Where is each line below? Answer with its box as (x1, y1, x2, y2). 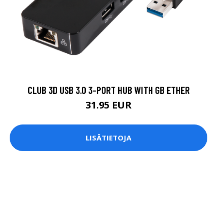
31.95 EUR (85, 98, 132, 111)
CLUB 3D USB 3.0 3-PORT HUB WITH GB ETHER (27, 83, 190, 96)
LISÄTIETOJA (86, 133, 131, 143)
